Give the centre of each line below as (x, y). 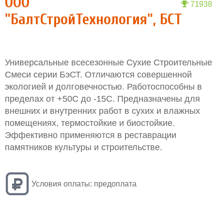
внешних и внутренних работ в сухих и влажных (102, 111)
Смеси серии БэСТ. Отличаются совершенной (98, 75)
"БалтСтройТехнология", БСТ (93, 19)
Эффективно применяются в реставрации (91, 135)
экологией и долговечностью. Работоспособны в (103, 87)
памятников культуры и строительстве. (84, 147)
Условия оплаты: (62, 184)
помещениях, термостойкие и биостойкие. (90, 123)
